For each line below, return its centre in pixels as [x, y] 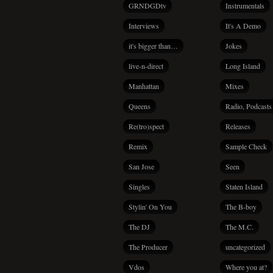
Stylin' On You [150, 207]
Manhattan [144, 86]
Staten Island [244, 186]
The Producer [148, 247]
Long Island [243, 66]
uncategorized [245, 247]
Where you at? [246, 267]
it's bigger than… [153, 46]
